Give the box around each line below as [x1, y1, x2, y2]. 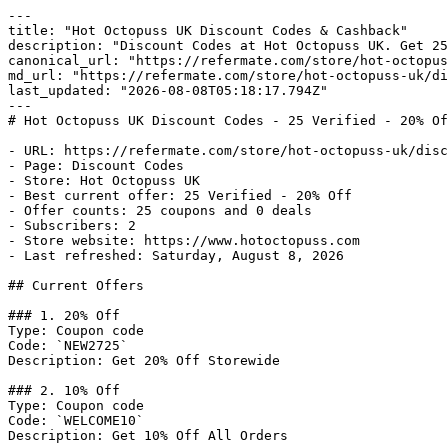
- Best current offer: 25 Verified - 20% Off [8, 188, 352, 203]
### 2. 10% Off [8, 383, 120, 398]
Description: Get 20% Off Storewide [8, 353, 280, 368]
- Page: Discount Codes [8, 158, 184, 173]
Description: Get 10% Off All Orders [8, 428, 288, 443]
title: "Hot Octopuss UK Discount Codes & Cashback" [8, 23, 408, 38]
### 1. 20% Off [8, 308, 120, 323]
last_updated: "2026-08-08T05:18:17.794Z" [8, 83, 328, 98]
